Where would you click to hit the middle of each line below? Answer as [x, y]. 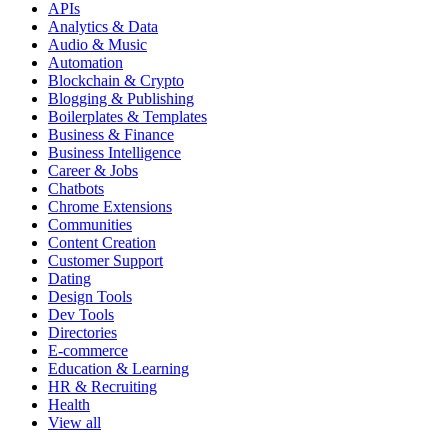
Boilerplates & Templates [127, 117]
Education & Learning [118, 369]
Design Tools [90, 297]
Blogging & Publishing [121, 99]
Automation [85, 63]
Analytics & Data [103, 27]
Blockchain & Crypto [116, 81]
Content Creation [102, 243]
